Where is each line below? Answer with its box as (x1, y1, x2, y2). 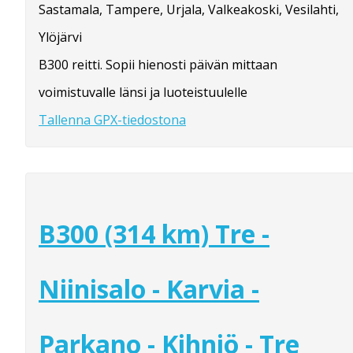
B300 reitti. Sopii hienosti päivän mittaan (39, 55, 277, 73)
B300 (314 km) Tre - (39, 217, 269, 251)
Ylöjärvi (39, 28, 82, 46)
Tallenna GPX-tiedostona (39, 110, 186, 128)
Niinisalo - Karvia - (39, 272, 259, 307)
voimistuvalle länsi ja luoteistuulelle (39, 83, 247, 101)
